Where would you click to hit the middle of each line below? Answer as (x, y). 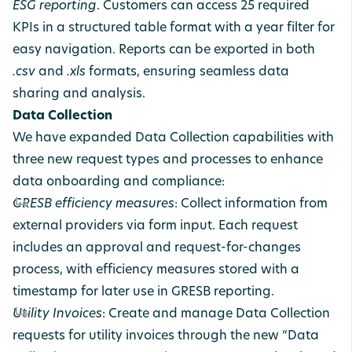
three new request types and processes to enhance (168, 160)
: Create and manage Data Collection (216, 314)
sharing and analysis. (79, 94)
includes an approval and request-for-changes (157, 248)
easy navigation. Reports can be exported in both (164, 50)
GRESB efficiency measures (93, 204)
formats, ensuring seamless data (187, 72)
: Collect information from (251, 204)
